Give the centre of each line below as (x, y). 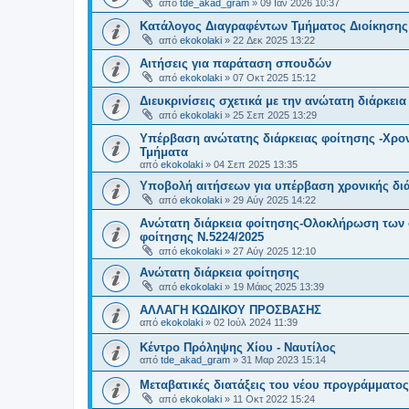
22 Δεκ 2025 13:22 (274, 40)
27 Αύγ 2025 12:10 (274, 251)
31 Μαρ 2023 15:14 (283, 359)
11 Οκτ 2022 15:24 (274, 399)
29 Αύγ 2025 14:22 (274, 199)
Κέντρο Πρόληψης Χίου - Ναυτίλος (238, 347)
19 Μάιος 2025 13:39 (278, 286)
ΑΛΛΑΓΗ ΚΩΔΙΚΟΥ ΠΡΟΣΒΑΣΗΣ (231, 309)
